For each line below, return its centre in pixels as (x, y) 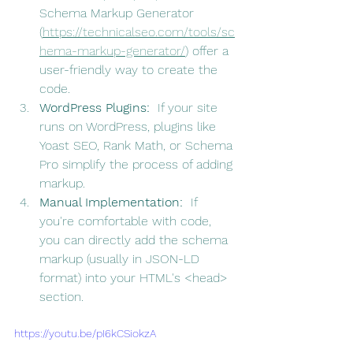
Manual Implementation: (111, 203)
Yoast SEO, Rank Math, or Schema (138, 146)
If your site (186, 108)
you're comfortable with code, (127, 221)
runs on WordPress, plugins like (130, 127)
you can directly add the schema (136, 240)
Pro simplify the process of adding (138, 165)
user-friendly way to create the (130, 70)
